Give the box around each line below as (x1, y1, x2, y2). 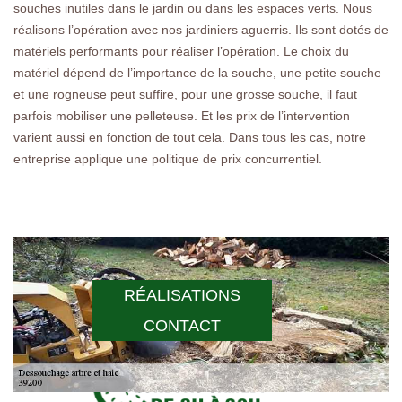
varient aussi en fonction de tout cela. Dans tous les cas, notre (13, 129, 366, 144)
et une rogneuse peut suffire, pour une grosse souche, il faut (13, 86, 357, 101)
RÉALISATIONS (124, 286, 241, 305)
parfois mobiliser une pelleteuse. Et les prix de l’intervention (13, 108, 350, 123)
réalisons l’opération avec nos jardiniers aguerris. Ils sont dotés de (13, 22, 389, 37)
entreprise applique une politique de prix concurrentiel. (13, 151, 322, 166)
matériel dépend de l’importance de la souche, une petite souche (13, 65, 381, 80)
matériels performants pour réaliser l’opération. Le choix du (13, 43, 349, 58)
